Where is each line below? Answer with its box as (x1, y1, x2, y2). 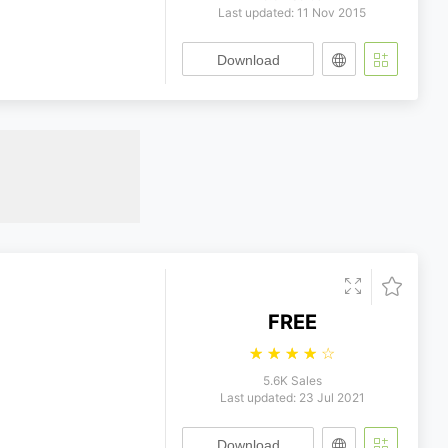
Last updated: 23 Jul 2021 (219, 390, 365, 405)
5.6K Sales (262, 373, 322, 388)
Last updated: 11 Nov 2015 (218, 5, 366, 20)
